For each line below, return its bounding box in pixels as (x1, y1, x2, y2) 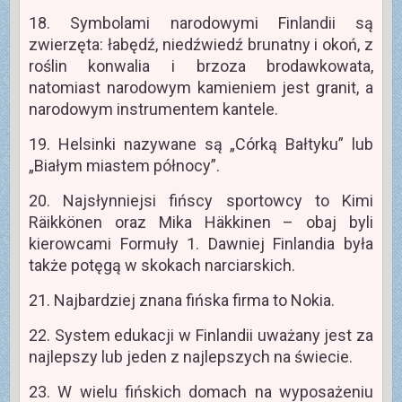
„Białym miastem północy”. (28, 156, 220, 176)
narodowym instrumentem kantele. (28, 100, 278, 119)
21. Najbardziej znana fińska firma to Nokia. (28, 291, 335, 310)
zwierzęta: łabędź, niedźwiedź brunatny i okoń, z (28, 35, 374, 55)
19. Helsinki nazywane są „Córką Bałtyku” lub (28, 135, 374, 154)
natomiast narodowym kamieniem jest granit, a (28, 78, 374, 98)
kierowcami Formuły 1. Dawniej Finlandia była (28, 234, 374, 254)
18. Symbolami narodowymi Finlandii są (28, 13, 374, 33)
